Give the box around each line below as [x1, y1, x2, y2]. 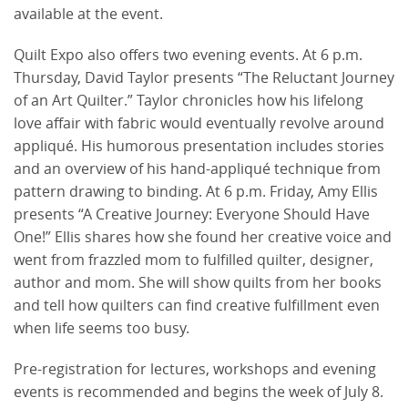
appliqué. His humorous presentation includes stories [14, 136, 384, 157]
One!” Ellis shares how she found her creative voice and [14, 227, 392, 248]
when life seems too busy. [14, 318, 189, 339]
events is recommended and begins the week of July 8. [14, 382, 383, 403]
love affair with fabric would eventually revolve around [14, 113, 384, 134]
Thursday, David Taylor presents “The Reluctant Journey [14, 67, 394, 88]
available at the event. [14, 4, 163, 25]
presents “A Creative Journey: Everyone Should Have [14, 204, 370, 225]
